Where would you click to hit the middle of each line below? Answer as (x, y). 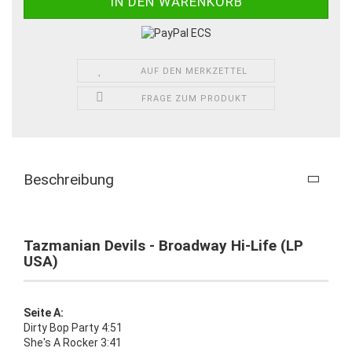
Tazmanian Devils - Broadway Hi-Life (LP (163, 245)
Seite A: (44, 312)
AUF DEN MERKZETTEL (194, 71)
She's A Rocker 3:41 (73, 342)
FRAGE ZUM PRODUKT (194, 98)
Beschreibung (69, 179)
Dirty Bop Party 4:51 (73, 327)
